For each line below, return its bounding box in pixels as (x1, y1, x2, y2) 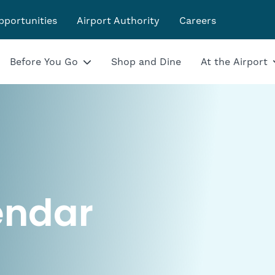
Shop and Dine (111, 55, 182, 68)
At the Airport (201, 55, 268, 68)
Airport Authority (77, 15, 160, 27)
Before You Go (10, 55, 79, 68)
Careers (179, 15, 216, 27)
